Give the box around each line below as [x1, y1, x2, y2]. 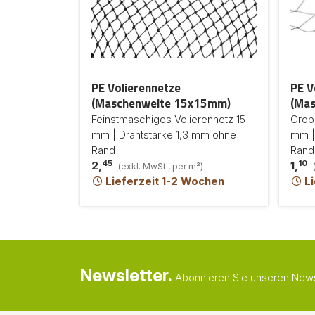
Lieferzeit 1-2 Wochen [103, 174, 225, 188]
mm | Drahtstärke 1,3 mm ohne [91, 128, 236, 141]
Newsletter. [80, 265, 172, 285]
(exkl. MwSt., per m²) [118, 161, 203, 172]
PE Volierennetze [91, 79, 181, 97]
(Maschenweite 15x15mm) [91, 94, 231, 112]
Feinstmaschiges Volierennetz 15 [91, 112, 245, 126]
